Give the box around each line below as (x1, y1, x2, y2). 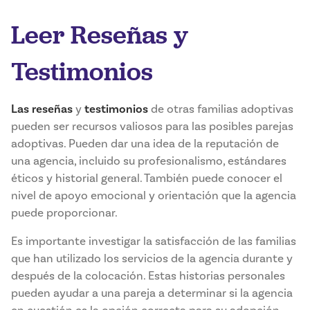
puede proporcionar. (11, 206, 118, 221)
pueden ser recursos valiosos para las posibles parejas (11, 119, 293, 134)
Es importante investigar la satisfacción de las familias (11, 234, 296, 249)
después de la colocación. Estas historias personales (11, 268, 285, 284)
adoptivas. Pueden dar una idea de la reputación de (11, 136, 279, 152)
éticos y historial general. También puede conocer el (11, 171, 282, 186)
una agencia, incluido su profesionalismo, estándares (11, 154, 286, 169)
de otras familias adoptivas (148, 102, 293, 117)
